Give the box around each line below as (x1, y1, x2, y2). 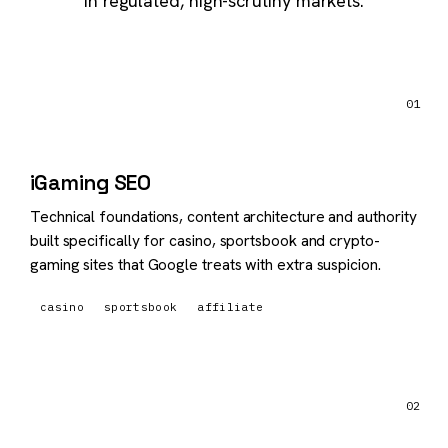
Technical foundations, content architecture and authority (30, 205, 417, 227)
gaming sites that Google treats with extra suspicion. (30, 253, 381, 275)
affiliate (197, 299, 264, 314)
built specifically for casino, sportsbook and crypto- (30, 229, 380, 251)
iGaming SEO (30, 168, 151, 196)
